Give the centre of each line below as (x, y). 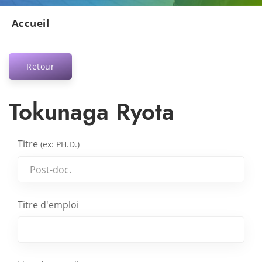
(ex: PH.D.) (60, 144)
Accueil (30, 23)
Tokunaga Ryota (92, 112)
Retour (40, 66)
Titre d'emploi (48, 205)
